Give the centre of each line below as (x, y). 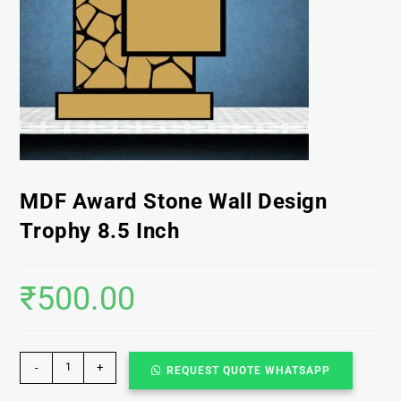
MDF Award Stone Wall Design (174, 201)
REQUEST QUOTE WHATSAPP (249, 370)
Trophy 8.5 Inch (100, 230)
